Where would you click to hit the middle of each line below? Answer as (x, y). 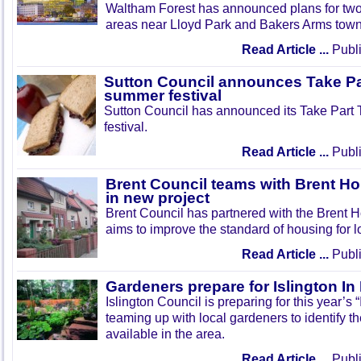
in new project (158, 198)
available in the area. (165, 334)
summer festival (163, 95)
